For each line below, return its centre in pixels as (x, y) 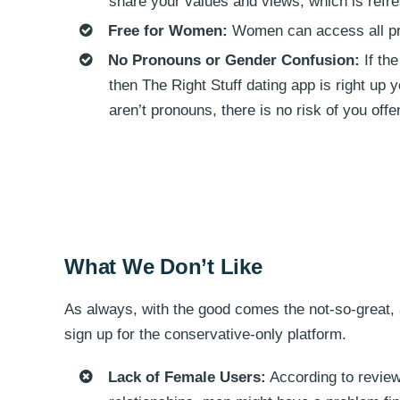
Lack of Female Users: (187, 377)
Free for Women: (167, 31)
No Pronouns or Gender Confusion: (233, 60)
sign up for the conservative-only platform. (205, 334)
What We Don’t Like (163, 266)
